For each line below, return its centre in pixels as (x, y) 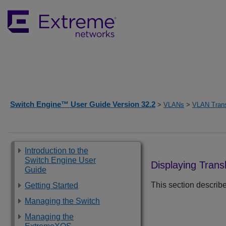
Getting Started (51, 185)
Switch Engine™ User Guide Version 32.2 (83, 104)
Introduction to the (56, 151)
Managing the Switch (62, 201)
